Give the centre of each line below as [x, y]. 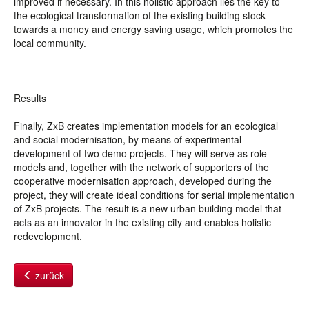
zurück [48, 275]
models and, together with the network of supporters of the [141, 167]
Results [31, 98]
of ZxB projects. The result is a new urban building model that [148, 208]
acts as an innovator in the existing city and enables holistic [142, 222]
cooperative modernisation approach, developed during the [143, 181]
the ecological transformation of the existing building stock [140, 15]
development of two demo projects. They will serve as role [140, 153]
